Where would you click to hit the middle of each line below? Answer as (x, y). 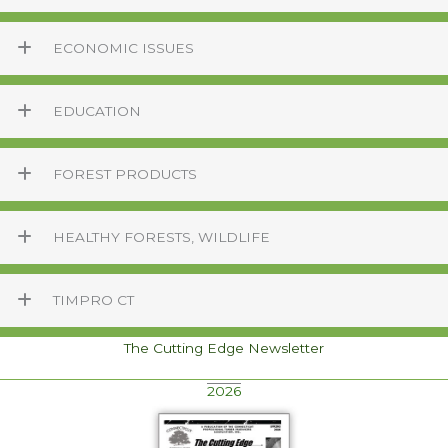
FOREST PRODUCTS (125, 174)
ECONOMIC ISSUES (123, 48)
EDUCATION (97, 111)
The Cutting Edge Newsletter (224, 348)
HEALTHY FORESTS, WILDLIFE (161, 237)
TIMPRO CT (93, 300)
